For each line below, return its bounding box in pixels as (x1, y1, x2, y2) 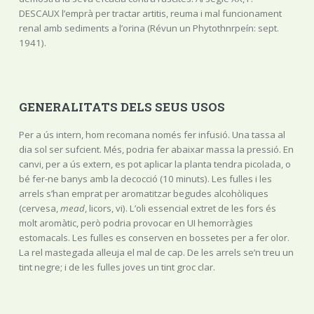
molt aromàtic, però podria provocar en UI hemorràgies (18, 217, 253, 230)
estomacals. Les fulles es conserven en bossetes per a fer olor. (18, 231, 289, 245)
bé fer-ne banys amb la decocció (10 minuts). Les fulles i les (18, 172, 272, 186)
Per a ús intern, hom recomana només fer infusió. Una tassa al (18, 128, 285, 142)
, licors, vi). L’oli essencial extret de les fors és (84, 202, 276, 215)
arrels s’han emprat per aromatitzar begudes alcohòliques (18, 187, 268, 200)
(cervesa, (18, 202, 60, 215)
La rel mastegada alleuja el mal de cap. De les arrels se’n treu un (18, 246, 294, 259)
